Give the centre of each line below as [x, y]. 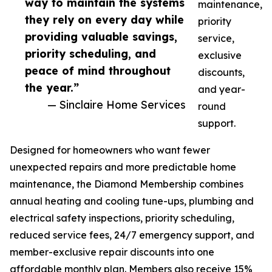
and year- [222, 90]
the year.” [52, 88]
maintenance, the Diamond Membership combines [127, 184]
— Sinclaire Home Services [117, 105]
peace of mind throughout [98, 71]
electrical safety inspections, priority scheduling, [122, 218]
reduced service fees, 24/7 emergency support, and [132, 235]
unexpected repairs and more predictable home [123, 167]
